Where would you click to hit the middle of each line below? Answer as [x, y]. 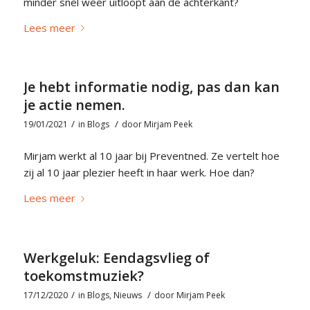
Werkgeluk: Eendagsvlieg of [116, 257]
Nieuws [127, 295]
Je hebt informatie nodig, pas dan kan [151, 87]
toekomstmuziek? [83, 275]
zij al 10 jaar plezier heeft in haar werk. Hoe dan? [139, 173]
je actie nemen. [74, 105]
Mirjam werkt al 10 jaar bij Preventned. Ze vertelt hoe [151, 156]
